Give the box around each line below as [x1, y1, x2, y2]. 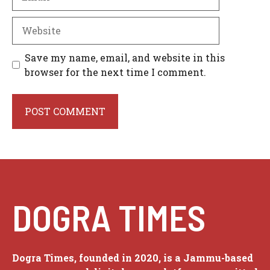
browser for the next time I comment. [25, 65, 206, 78]
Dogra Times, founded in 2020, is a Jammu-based [12, 251, 253, 264]
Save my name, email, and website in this [25, 51, 225, 64]
